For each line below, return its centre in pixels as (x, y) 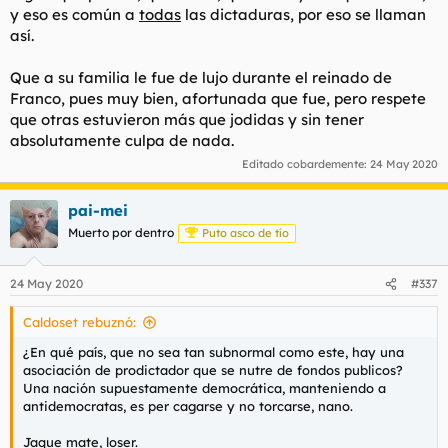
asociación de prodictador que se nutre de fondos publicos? (213, 370)
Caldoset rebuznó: (79, 322)
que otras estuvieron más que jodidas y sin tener (187, 119)
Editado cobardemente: (306, 163)
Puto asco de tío (246, 232)
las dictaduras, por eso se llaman (303, 14)
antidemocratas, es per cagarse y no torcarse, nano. (188, 406)
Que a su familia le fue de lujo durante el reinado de (201, 77)
